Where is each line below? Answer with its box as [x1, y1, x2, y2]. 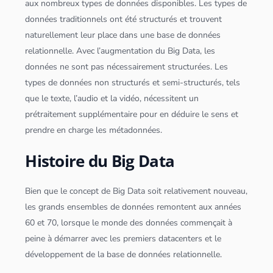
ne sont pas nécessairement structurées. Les [57, 61, 229, 73]
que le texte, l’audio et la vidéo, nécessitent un [25, 93, 199, 105]
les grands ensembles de [25, 201, 122, 213]
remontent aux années [154, 201, 242, 213]
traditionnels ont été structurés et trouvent [57, 13, 222, 26]
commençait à [178, 217, 233, 229]
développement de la [25, 249, 107, 261]
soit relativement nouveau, [145, 185, 248, 197]
